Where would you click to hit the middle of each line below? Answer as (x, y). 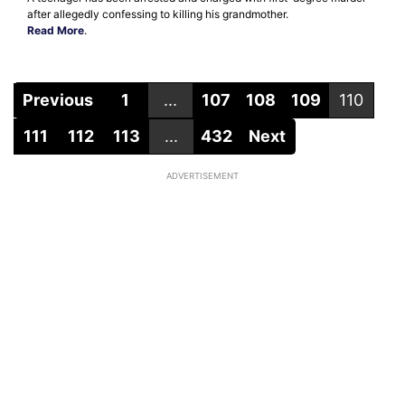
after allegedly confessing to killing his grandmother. (158, 14)
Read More (56, 30)
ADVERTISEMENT (202, 175)
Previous (58, 99)
